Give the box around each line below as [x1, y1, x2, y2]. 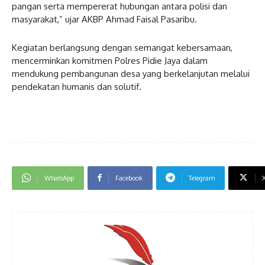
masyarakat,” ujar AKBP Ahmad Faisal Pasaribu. [12, 13, 197, 25]
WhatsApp [44, 173, 74, 182]
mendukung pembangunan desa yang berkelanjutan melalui [12, 67, 250, 79]
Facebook [115, 173, 143, 182]
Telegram [189, 173, 215, 182]
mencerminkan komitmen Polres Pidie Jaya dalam [12, 54, 208, 66]
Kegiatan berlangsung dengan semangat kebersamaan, [12, 41, 232, 53]
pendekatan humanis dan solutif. [12, 80, 141, 92]
